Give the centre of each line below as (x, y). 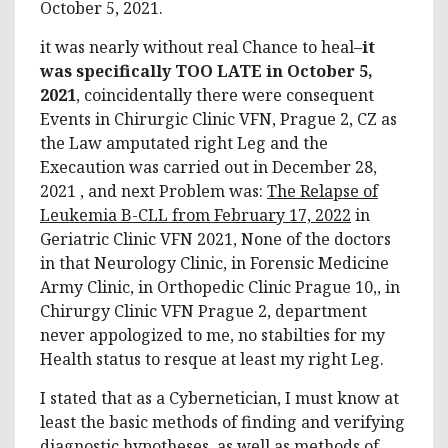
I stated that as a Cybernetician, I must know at (219, 397)
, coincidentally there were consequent (225, 94)
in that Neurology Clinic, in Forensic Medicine (214, 262)
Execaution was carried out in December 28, (208, 166)
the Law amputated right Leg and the (184, 142)
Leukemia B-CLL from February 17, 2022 (195, 214)
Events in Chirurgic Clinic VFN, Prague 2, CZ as (218, 118)
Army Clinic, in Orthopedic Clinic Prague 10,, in (220, 286)
